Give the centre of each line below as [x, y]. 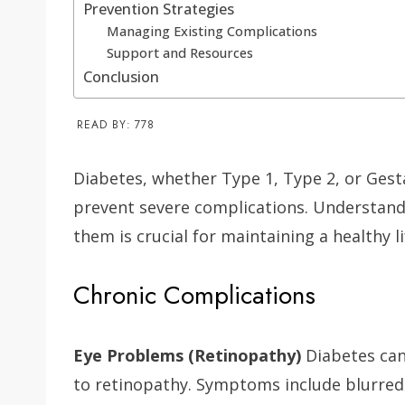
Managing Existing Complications [212, 31]
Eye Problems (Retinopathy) [187, 356]
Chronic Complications [194, 296]
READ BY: [104, 125]
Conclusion [121, 77]
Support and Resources [179, 53]
